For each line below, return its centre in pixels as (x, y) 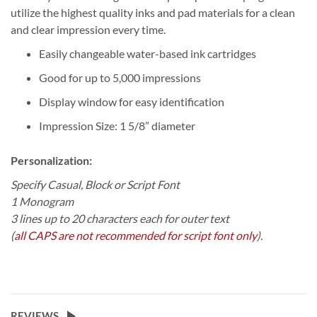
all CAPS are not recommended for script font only (136, 236)
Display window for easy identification (132, 102)
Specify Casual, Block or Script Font (95, 185)
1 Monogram (42, 202)
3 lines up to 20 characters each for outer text (120, 219)
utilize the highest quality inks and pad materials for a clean (153, 13)
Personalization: (52, 161)
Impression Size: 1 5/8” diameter (117, 126)
